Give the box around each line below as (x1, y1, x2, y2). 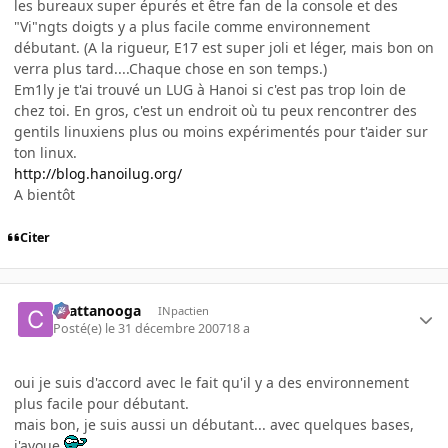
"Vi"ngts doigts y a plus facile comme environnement (14, 16, 370, 36)
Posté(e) (53, 320, 106, 338)
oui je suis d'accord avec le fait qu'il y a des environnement (14, 373, 409, 393)
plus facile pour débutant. (14, 394, 189, 414)
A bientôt (14, 184, 75, 204)
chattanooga (53, 301, 142, 320)
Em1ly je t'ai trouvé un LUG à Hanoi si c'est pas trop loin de (14, 79, 406, 99)
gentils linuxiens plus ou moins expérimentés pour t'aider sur (14, 121, 428, 141)
